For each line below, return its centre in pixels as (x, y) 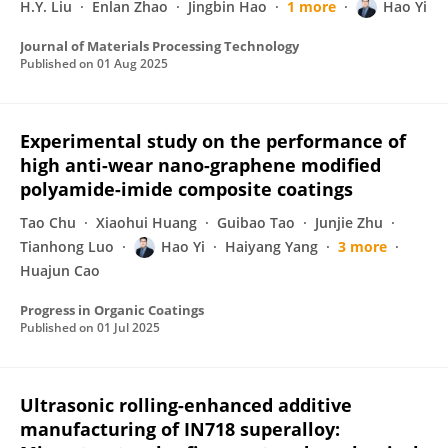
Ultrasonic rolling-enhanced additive (186, 405)
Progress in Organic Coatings (112, 310)
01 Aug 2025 (132, 63)
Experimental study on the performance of (213, 141)
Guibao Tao (256, 222)
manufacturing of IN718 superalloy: (180, 429)
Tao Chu (48, 222)
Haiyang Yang (271, 246)
